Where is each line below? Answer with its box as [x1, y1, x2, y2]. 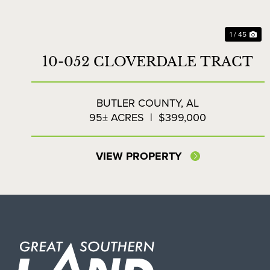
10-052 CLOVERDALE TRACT [42, 54, 254, 71]
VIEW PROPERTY [95, 148, 182, 165]
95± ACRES [89, 110, 145, 125]
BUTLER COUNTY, [96, 95, 187, 111]
